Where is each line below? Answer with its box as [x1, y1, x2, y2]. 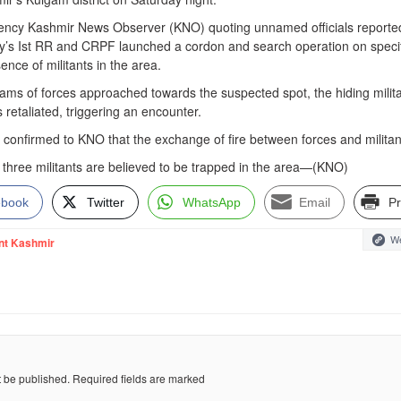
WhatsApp [183, 195, 241, 209]
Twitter [87, 195, 124, 209]
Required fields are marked [73, 371, 205, 386]
